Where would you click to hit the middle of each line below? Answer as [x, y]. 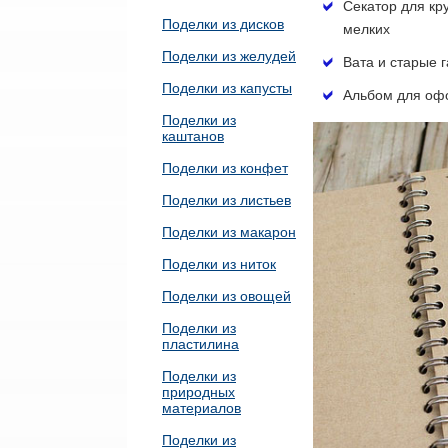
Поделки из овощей [226, 296]
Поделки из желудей [229, 56]
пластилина [200, 344]
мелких [366, 29]
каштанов [193, 136]
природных [198, 392]
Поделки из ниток [219, 264]
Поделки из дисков [223, 24]
